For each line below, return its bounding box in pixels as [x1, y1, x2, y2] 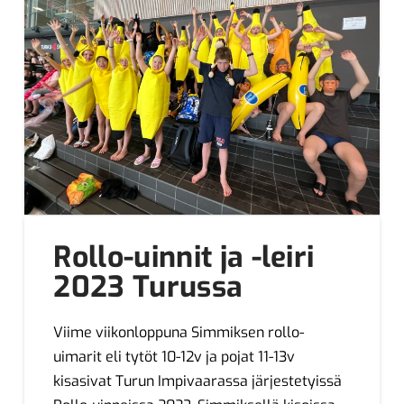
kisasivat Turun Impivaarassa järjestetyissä [53, 372, 343, 391]
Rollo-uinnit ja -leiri [53, 238, 315, 277]
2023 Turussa [53, 268, 243, 307]
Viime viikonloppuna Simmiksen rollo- [53, 323, 305, 343]
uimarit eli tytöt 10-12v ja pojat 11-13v [53, 347, 296, 367]
